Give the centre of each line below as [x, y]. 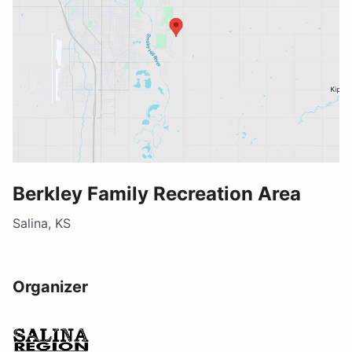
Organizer [50, 286]
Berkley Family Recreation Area [157, 193]
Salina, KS [42, 223]
